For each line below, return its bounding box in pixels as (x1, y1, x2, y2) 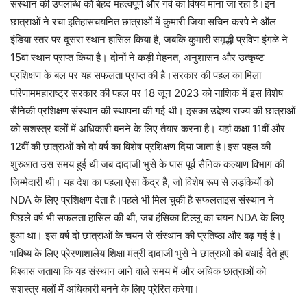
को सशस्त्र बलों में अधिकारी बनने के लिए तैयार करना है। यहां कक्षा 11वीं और (10, 122, 285, 135)
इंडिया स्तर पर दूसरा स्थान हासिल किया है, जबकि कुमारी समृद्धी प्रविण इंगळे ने (10, 33, 288, 46)
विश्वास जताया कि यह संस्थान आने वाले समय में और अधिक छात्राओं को (10, 265, 266, 278)
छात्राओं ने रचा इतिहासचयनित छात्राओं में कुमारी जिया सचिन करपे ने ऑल (10, 15, 276, 28)
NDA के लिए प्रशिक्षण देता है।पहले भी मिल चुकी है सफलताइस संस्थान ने (10, 193, 274, 206)
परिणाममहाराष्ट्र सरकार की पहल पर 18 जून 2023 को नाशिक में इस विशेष (10, 86, 283, 99)
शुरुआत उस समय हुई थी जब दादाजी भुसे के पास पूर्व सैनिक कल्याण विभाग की (10, 158, 284, 171)
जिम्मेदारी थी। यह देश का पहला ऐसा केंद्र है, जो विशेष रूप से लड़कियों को (10, 175, 273, 188)
